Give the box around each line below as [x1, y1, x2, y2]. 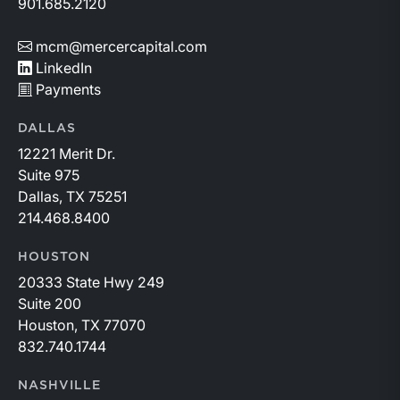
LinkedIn [36, 58, 92, 77]
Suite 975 [18, 165, 79, 184]
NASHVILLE [18, 379, 101, 392]
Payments [36, 79, 101, 98]
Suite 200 [18, 294, 81, 312]
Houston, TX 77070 [18, 315, 149, 334]
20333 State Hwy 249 [18, 272, 164, 291]
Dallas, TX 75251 [18, 187, 127, 205]
